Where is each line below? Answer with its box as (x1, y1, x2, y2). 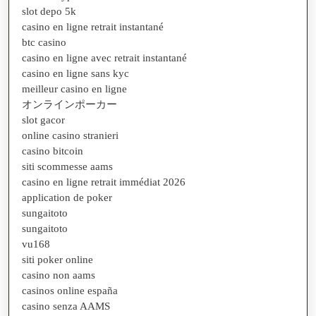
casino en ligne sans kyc (22, 68, 129, 79)
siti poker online (22, 254, 93, 265)
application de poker (22, 192, 112, 203)
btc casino (22, 37, 66, 48)
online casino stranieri (22, 130, 119, 141)
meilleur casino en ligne (22, 83, 127, 95)
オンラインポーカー (22, 99, 117, 110)
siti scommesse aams (22, 161, 113, 172)
